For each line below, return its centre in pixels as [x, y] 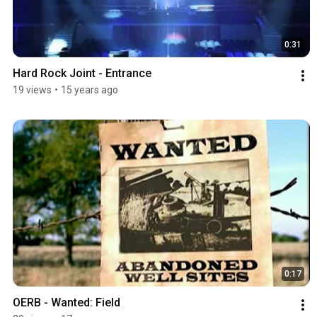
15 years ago [90, 90]
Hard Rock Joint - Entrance [82, 73]
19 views [32, 90]
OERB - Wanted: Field [67, 302]
